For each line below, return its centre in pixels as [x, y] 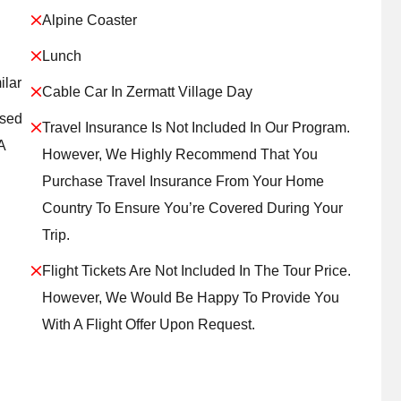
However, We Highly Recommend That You [180, 154]
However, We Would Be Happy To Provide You [191, 298]
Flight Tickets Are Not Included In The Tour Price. [196, 271]
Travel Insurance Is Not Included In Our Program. [196, 128]
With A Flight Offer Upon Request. [149, 324]
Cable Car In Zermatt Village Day [147, 92]
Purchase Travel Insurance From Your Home [183, 181]
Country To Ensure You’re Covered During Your [192, 208]
